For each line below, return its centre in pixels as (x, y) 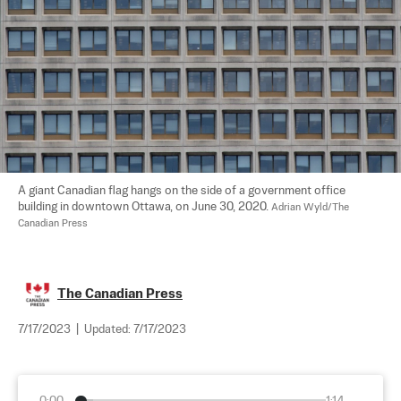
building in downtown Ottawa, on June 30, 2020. (145, 207)
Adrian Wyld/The (311, 207)
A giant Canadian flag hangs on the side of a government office (183, 191)
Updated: (109, 329)
